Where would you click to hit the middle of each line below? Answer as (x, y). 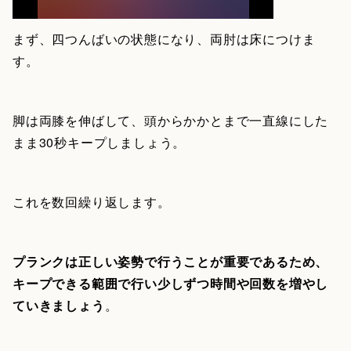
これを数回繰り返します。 (92, 202)
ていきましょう (59, 306)
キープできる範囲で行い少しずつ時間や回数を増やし (171, 284)
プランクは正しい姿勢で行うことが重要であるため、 (171, 262)
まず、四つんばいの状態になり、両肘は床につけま (164, 39)
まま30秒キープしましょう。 (100, 143)
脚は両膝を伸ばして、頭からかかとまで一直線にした (171, 121)
